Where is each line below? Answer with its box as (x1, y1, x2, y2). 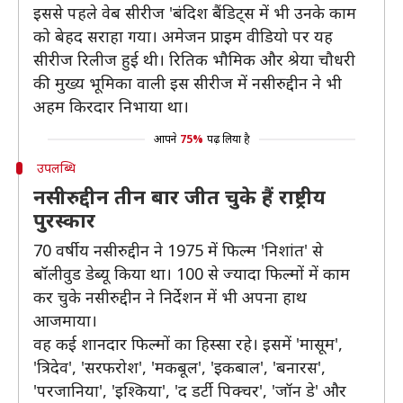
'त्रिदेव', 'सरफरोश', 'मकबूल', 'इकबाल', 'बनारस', (33, 356, 326, 378)
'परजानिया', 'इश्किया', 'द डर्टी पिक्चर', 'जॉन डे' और (33, 380, 346, 401)
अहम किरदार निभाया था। (33, 95, 189, 117)
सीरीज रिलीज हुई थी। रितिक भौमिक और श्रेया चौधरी (33, 49, 355, 70)
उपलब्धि (36, 159, 76, 176)
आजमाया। (33, 309, 97, 331)
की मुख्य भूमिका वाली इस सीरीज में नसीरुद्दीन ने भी (33, 72, 342, 94)
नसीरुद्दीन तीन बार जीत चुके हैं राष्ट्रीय (33, 183, 326, 210)
